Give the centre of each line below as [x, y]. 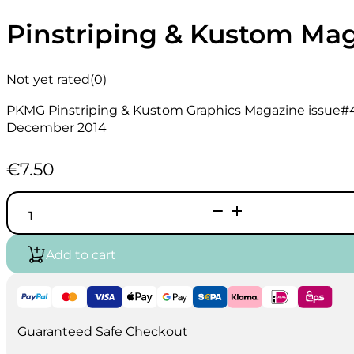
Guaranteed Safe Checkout [102, 331]
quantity [53, 270]
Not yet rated [48, 79]
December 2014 [56, 127]
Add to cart [81, 254]
